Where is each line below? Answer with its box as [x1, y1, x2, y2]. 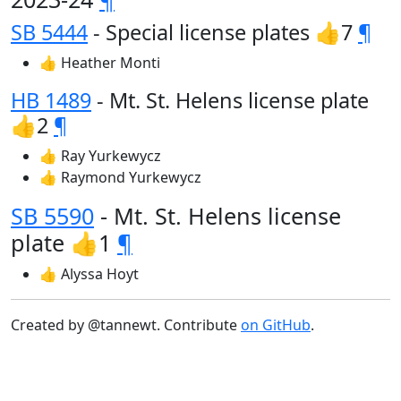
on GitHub [241, 315, 311, 335]
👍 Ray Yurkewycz [39, 146, 161, 166]
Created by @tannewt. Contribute [11, 315, 241, 335]
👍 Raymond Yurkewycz [39, 167, 201, 187]
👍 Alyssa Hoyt [39, 264, 139, 284]
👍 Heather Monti [39, 53, 160, 73]
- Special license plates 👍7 [88, 18, 358, 47]
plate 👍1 [11, 227, 117, 258]
